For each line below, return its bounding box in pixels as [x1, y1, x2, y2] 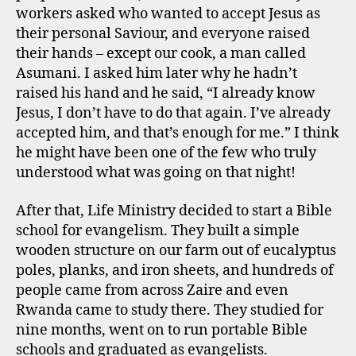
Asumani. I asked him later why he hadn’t [16, 64, 297, 83]
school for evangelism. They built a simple [16, 221, 300, 240]
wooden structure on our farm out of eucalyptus [16, 241, 336, 260]
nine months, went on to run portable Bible [16, 320, 308, 339]
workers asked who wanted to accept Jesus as [16, 5, 320, 23]
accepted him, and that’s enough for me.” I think [16, 124, 339, 142]
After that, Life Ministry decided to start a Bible [16, 201, 332, 220]
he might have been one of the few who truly [16, 144, 316, 162]
